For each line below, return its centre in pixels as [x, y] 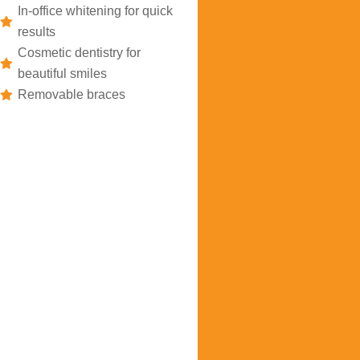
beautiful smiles [63, 74]
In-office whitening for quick [96, 11]
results [37, 32]
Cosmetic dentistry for [80, 53]
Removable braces [72, 94]
